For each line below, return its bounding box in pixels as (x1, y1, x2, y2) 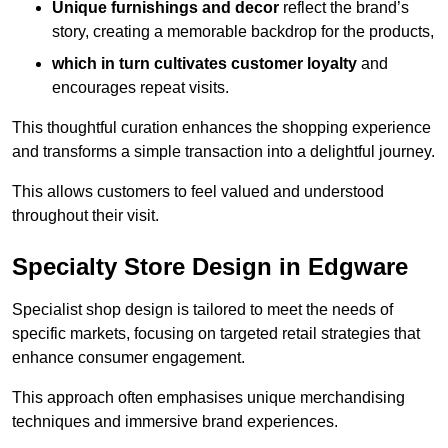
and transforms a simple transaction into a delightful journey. (12, 142, 435, 160)
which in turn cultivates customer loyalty (52, 54, 357, 72)
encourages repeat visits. (52, 78, 229, 96)
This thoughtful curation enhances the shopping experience (12, 118, 431, 136)
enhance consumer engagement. (12, 348, 245, 366)
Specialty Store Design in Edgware (12, 252, 408, 280)
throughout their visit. (12, 206, 159, 224)
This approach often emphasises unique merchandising (12, 388, 405, 406)
